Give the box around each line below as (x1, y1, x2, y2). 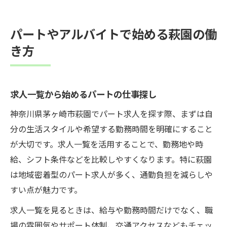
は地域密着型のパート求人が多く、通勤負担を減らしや (10, 168, 213, 180)
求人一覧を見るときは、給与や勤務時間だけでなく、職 (10, 203, 213, 216)
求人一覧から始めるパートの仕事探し (10, 87, 157, 100)
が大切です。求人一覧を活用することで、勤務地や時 (10, 137, 203, 150)
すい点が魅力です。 (10, 183, 82, 196)
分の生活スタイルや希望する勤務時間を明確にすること (10, 122, 213, 135)
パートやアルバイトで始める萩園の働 (10, 24, 217, 43)
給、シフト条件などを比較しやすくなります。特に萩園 (10, 153, 212, 165)
